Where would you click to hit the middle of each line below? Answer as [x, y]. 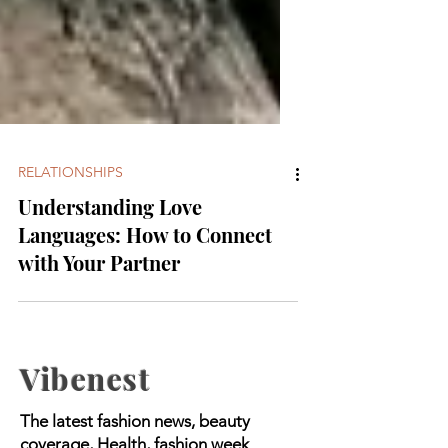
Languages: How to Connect [145, 274]
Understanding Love [110, 246]
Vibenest [85, 418]
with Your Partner [99, 302]
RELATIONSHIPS [70, 211]
